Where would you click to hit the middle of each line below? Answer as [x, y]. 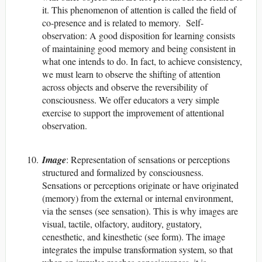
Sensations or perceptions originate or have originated [140, 185]
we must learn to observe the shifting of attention [131, 74]
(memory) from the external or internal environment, [138, 198]
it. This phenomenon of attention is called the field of [139, 9]
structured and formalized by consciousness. [123, 172]
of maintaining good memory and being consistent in [139, 48]
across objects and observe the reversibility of [125, 87]
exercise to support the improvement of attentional [133, 112]
